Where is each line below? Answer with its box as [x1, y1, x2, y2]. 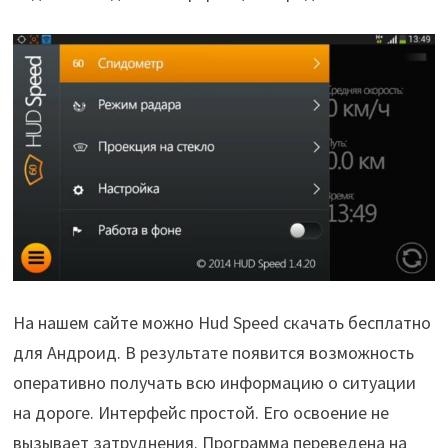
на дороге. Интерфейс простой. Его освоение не [12, 400, 389, 424]
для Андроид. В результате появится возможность [12, 340, 414, 364]
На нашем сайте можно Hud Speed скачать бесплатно [12, 310, 431, 334]
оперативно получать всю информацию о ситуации [12, 370, 416, 394]
